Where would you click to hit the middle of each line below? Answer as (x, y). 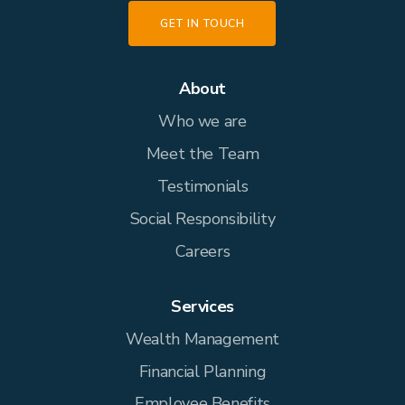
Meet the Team (202, 154)
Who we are (202, 122)
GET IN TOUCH (202, 24)
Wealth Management (202, 339)
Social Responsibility (202, 218)
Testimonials (202, 187)
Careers (202, 251)
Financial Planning (202, 371)
